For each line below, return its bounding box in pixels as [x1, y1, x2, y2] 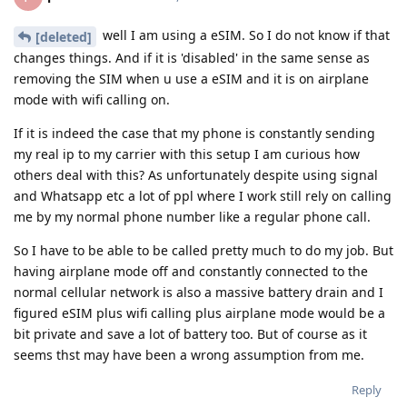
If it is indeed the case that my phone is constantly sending [14, 124, 375, 142]
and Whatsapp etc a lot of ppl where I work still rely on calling [14, 186, 392, 204]
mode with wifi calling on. [14, 90, 170, 108]
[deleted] [35, 27, 92, 45]
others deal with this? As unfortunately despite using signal [14, 165, 378, 184]
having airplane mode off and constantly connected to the [14, 262, 368, 280]
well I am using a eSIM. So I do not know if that [99, 25, 390, 44]
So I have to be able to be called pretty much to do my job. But [14, 241, 393, 259]
